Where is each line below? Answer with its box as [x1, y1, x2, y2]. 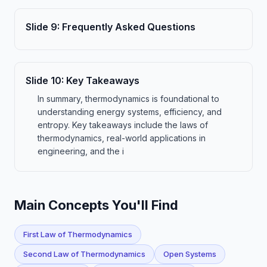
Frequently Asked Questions [62, 21, 195, 33]
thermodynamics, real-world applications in [38, 133, 206, 143]
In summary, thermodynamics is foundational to [38, 94, 219, 104]
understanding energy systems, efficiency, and [38, 107, 222, 117]
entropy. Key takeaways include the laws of [38, 120, 208, 130]
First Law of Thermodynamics [23, 229, 132, 239]
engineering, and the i [38, 146, 124, 156]
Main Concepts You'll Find [14, 197, 178, 213]
